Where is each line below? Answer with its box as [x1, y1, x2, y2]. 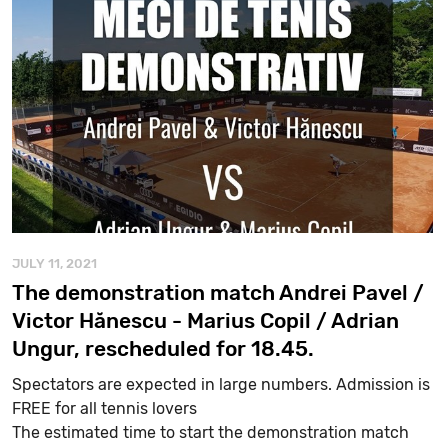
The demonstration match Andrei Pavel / [11, 279, 424, 305]
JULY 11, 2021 [11, 255, 97, 271]
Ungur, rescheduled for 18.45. [11, 335, 314, 361]
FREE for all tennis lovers [11, 398, 197, 418]
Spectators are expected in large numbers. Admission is [11, 374, 430, 394]
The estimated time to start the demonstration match [11, 422, 409, 442]
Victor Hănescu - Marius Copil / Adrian [11, 307, 399, 333]
